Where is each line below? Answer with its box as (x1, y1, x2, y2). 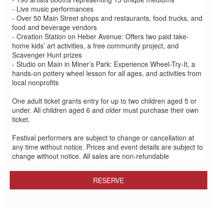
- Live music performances (12, 3, 93, 14)
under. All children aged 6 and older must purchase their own (12, 105, 199, 115)
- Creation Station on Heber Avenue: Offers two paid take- (12, 31, 189, 41)
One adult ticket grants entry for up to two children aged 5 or (12, 95, 197, 106)
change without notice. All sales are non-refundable (12, 151, 169, 161)
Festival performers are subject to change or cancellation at (12, 132, 194, 142)
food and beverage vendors (12, 22, 97, 32)
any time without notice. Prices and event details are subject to (12, 141, 203, 152)
